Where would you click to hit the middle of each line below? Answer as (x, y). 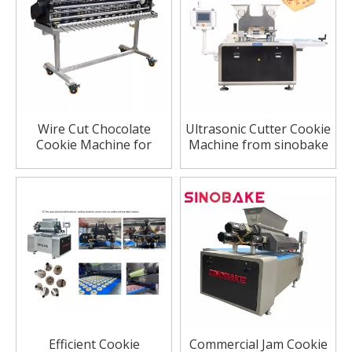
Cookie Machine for (94, 144)
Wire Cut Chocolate (94, 128)
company (258, 160)
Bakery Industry (94, 160)
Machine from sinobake (258, 144)
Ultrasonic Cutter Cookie (258, 128)
